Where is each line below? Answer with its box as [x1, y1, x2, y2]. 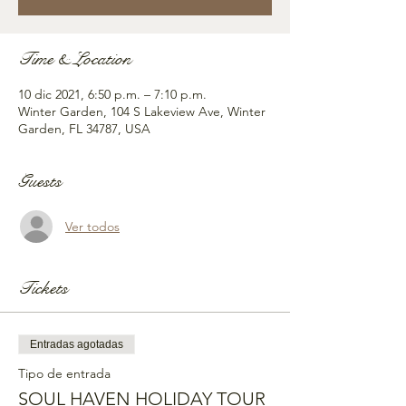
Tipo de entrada [18, 365, 111, 382]
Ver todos [65, 217, 120, 235]
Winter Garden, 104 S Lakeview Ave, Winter [18, 103, 266, 120]
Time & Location [18, 48, 131, 71]
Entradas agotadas [30, 338, 123, 351]
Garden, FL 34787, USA [18, 121, 150, 137]
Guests [18, 170, 62, 193]
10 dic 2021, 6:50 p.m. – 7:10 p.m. [18, 86, 207, 102]
